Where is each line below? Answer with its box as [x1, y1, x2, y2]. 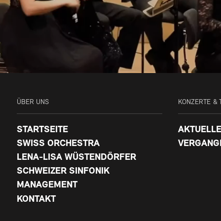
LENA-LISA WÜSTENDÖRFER [16, 152, 136, 162]
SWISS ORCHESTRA [16, 139, 100, 148]
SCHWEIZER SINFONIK [16, 167, 110, 177]
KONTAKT [16, 194, 56, 204]
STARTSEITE [16, 125, 68, 135]
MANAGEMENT [16, 181, 77, 190]
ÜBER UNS [16, 98, 49, 106]
